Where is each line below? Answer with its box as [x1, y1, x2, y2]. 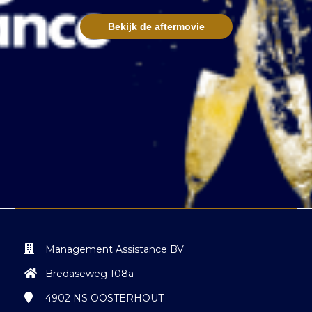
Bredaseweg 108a [45, 267, 134, 281]
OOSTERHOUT [91, 292, 164, 305]
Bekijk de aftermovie [107, 21, 205, 33]
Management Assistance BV [45, 243, 184, 256]
